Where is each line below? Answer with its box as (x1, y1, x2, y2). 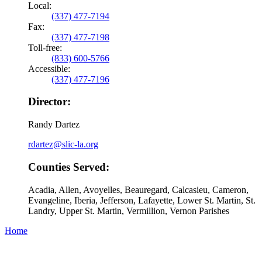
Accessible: (28, 63, 70, 74)
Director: (28, 95, 71, 108)
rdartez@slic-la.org (28, 139, 98, 150)
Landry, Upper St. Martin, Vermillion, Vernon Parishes (28, 205, 229, 216)
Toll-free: (28, 42, 62, 53)
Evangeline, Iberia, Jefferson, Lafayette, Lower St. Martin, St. (28, 195, 256, 205)
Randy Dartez (28, 119, 80, 130)
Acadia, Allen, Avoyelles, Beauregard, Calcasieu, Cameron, (28, 184, 249, 195)
